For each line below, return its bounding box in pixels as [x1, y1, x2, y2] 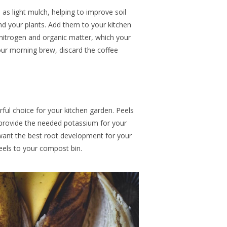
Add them [48, 19, 80, 29]
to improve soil [77, 7, 126, 17]
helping [52, 7, 77, 17]
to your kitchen [80, 19, 131, 29]
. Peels [112, 105, 134, 115]
